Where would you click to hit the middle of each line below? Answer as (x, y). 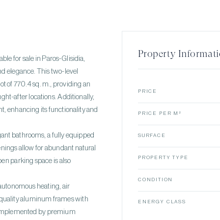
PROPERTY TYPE (163, 158)
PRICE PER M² (160, 113)
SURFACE (152, 136)
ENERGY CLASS (162, 202)
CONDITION (156, 180)
